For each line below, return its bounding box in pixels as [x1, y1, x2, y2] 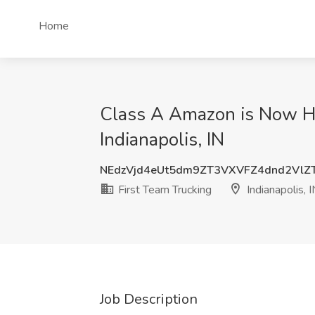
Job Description [100, 290, 198, 309]
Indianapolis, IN [100, 127, 224, 152]
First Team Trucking [115, 182, 212, 198]
